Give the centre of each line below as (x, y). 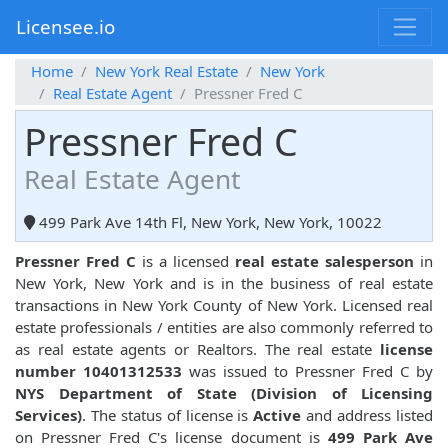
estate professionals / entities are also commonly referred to (224, 327)
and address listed (367, 415)
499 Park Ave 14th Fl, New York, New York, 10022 (208, 222)
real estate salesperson (324, 261)
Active (277, 415)
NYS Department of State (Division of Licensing (224, 393)
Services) (48, 415)
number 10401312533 (98, 371)
